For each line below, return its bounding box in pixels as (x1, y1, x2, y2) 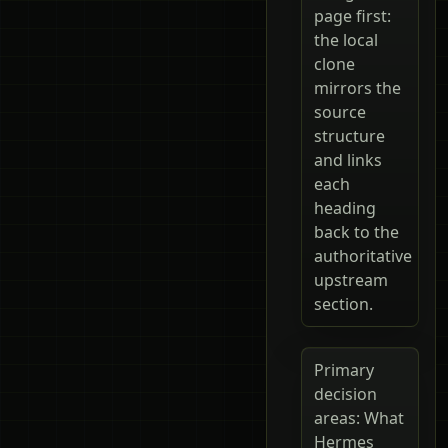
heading (314, 196, 376, 219)
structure (314, 124, 385, 147)
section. (314, 292, 373, 315)
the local (314, 28, 378, 51)
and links (314, 148, 382, 171)
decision (314, 382, 377, 405)
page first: (314, 4, 391, 27)
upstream (314, 268, 388, 291)
